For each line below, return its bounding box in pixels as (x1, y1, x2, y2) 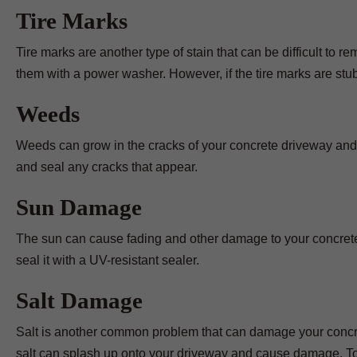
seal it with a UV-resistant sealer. (16, 253, 199, 267)
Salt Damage (16, 288, 143, 313)
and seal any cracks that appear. (16, 160, 198, 174)
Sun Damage (16, 194, 142, 220)
